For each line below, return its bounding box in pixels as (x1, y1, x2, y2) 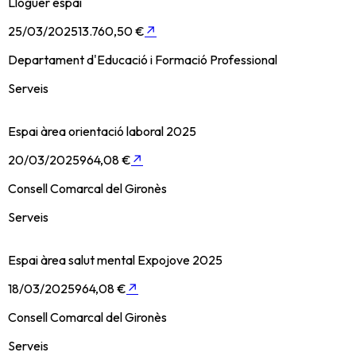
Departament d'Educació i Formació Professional (8, 52, 277, 68)
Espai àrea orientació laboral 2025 (8, 123, 196, 140)
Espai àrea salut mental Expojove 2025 (8, 252, 222, 269)
